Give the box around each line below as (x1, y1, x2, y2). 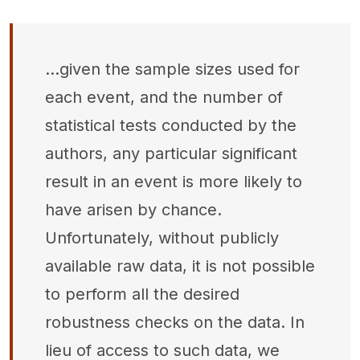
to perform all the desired (45, 284, 239, 304)
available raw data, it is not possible (45, 256, 315, 276)
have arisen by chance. (45, 200, 222, 219)
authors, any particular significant (45, 144, 297, 163)
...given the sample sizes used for (45, 59, 300, 79)
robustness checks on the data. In (45, 313, 305, 332)
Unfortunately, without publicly (45, 228, 279, 247)
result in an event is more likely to (45, 172, 302, 191)
